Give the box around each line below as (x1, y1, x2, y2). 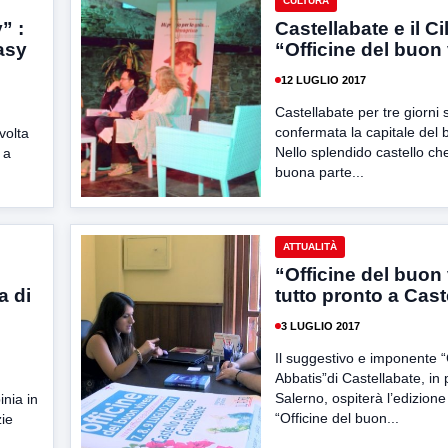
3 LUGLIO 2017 (281, 319, 360, 332)
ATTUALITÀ (283, 241, 337, 252)
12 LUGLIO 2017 (281, 73, 366, 86)
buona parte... (275, 164, 364, 180)
